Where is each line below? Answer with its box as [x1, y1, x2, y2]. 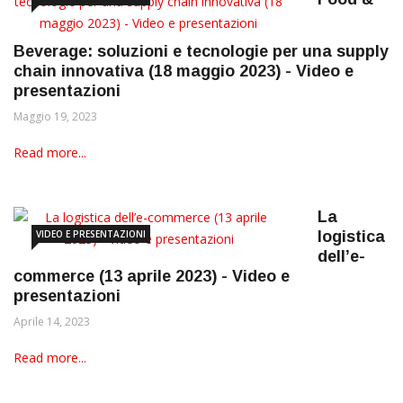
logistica [318, 228, 385, 246]
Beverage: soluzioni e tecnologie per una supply [13, 42, 389, 60]
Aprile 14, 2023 [13, 314, 90, 329]
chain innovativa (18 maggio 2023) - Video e [13, 62, 354, 80]
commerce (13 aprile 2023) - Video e [13, 267, 290, 285]
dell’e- [318, 247, 365, 265]
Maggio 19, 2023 [13, 109, 97, 124]
